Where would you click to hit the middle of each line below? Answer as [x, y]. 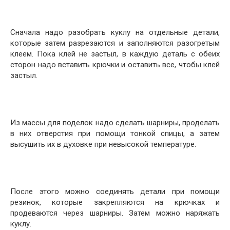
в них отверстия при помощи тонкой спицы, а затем [115, 133]
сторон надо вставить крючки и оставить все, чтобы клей [115, 65]
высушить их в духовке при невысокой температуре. [103, 144]
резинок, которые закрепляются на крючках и [115, 202]
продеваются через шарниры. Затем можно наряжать [115, 213]
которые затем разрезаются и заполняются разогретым [115, 43]
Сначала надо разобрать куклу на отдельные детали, [115, 32]
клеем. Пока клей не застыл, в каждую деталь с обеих [115, 54]
